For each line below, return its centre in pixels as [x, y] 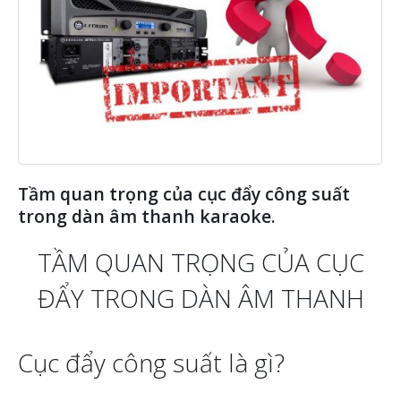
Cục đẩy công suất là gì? [151, 362]
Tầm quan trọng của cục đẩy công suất [184, 194]
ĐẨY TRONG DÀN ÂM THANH [200, 298]
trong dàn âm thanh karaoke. [147, 217]
